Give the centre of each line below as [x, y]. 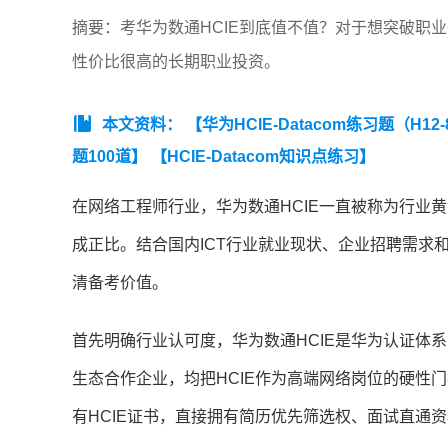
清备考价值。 [120, 283]
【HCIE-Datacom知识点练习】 [263, 157]
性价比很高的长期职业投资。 [176, 62]
